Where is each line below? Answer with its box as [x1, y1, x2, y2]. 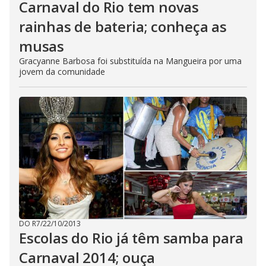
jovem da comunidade [19, 66, 105, 77]
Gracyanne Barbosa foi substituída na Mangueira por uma [19, 55, 242, 66]
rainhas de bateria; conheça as [19, 17, 227, 36]
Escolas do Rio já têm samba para [19, 228, 243, 248]
